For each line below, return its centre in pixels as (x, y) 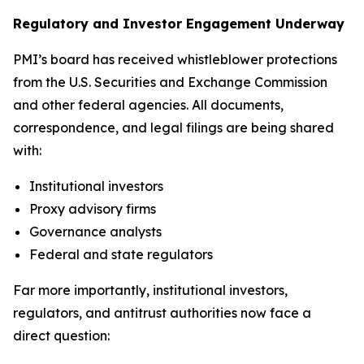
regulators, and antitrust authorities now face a (162, 313)
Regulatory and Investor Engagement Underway (179, 24)
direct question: (61, 336)
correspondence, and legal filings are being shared (173, 128)
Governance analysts (95, 232)
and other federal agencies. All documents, (148, 105)
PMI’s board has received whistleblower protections (175, 59)
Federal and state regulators (121, 254)
